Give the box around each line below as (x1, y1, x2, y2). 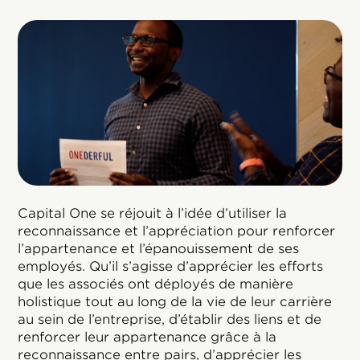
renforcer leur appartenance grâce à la (18, 329, 277, 345)
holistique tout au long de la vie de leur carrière (18, 293, 333, 309)
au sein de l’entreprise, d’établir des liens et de (18, 311, 322, 327)
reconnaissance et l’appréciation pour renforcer (18, 223, 336, 239)
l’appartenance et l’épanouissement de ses (18, 240, 300, 256)
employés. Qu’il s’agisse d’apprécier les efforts (18, 258, 324, 274)
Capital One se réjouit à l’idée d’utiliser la (18, 205, 288, 221)
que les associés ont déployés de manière (18, 276, 294, 292)
